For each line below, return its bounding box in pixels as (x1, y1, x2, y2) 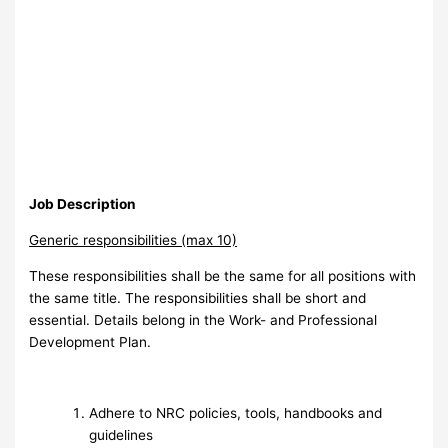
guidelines (89, 426, 154, 443)
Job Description (29, 196, 137, 213)
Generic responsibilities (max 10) (29, 231, 238, 248)
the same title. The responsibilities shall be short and (29, 289, 367, 306)
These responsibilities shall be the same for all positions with (29, 267, 417, 284)
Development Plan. (29, 333, 152, 350)
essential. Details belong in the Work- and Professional (29, 311, 378, 328)
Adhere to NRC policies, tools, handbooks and (89, 404, 383, 421)
